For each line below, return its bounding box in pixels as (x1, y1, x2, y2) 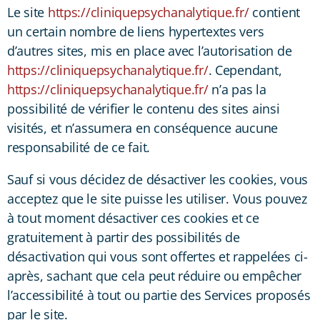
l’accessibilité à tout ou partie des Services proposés (7, 286, 311, 304)
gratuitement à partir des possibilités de (7, 228, 240, 246)
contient (249, 3, 300, 21)
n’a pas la (208, 80, 266, 98)
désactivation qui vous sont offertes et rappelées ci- (7, 247, 308, 265)
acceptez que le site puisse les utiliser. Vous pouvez (7, 189, 307, 207)
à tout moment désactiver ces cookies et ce (7, 209, 259, 226)
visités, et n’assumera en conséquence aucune (7, 119, 279, 136)
